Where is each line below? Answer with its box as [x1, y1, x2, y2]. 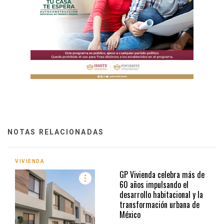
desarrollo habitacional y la [119, 188, 203, 200]
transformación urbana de [119, 198, 199, 210]
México [119, 208, 140, 220]
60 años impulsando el [119, 178, 188, 190]
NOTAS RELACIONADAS [7, 127, 104, 136]
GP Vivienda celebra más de [119, 168, 204, 180]
